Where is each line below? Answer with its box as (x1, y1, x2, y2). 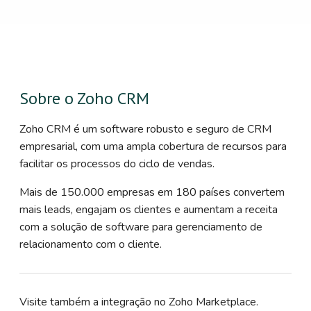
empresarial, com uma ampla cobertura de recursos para (19, 138, 287, 154)
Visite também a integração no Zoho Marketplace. (19, 294, 258, 310)
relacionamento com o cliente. (19, 236, 162, 252)
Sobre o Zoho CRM (19, 87, 149, 109)
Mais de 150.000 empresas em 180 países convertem (19, 184, 285, 200)
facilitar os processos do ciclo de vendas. (19, 155, 215, 171)
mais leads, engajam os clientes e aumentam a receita (19, 201, 278, 217)
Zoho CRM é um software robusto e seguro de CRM (19, 121, 271, 137)
